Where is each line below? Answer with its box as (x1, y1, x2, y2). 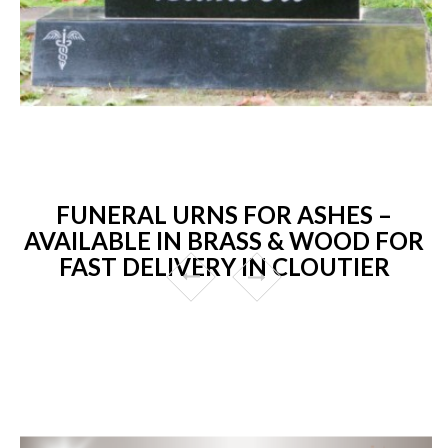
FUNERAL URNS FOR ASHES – (56, 199, 392, 229)
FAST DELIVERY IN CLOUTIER (58, 251, 390, 281)
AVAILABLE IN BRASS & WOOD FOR (24, 225, 424, 255)
